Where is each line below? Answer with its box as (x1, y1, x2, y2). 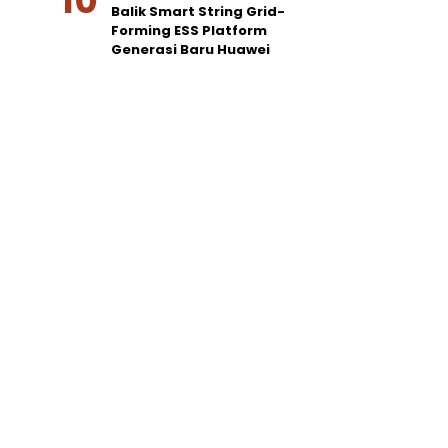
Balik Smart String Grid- (111, 2, 285, 21)
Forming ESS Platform (111, 21, 267, 40)
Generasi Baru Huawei (111, 40, 270, 59)
